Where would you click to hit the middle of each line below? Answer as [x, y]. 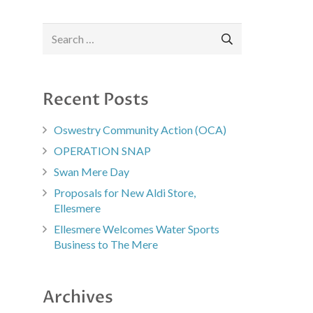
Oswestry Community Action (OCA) [140, 130]
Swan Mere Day [92, 172]
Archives [78, 298]
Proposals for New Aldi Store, [125, 193]
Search [58, 31]
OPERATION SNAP [102, 151]
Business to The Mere [106, 245]
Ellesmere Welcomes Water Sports [137, 229]
